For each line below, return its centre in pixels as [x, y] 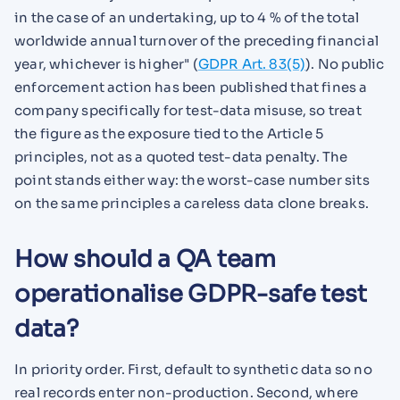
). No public [345, 63]
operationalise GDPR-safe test [191, 294]
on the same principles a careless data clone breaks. [192, 203]
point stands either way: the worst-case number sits [192, 179]
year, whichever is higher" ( [106, 63]
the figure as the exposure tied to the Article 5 [169, 133]
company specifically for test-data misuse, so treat [188, 110]
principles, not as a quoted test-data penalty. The [181, 156]
